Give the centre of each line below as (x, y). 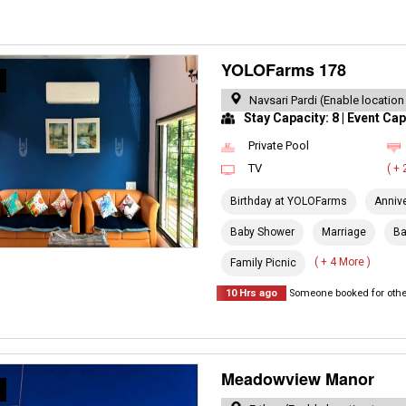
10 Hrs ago (252, 293)
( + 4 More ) (343, 262)
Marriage (344, 232)
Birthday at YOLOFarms (289, 201)
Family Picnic (264, 263)
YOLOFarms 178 (284, 70)
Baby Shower (263, 232)
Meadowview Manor (298, 379)
